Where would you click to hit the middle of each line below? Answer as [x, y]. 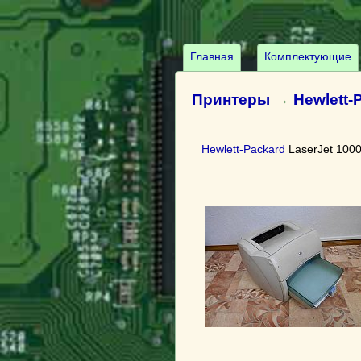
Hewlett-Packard [244, 149]
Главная [212, 56]
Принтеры [231, 100]
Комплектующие [308, 56]
